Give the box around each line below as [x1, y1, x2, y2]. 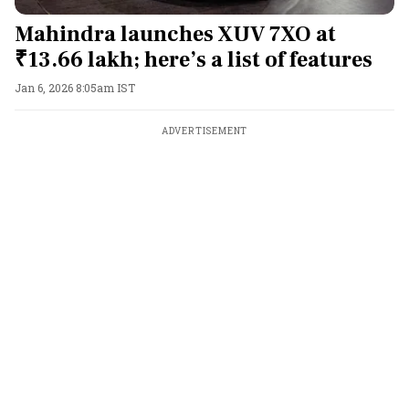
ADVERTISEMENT [161, 125, 248, 137]
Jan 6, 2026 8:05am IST [15, 80, 135, 95]
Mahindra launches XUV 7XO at [15, 20, 336, 48]
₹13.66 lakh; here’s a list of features [15, 46, 372, 74]
